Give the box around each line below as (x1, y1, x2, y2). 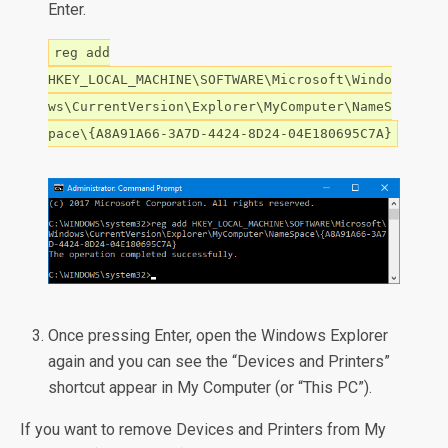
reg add (54, 44, 111, 60)
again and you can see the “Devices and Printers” (48, 351, 391, 371)
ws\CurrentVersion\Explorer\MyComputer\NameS (48, 98, 393, 114)
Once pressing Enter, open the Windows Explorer (48, 325, 389, 345)
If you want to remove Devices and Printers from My (20, 419, 386, 439)
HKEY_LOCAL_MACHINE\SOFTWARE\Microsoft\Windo (48, 71, 393, 87)
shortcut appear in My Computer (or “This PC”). (48, 377, 373, 397)
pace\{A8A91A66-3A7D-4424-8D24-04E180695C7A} (48, 125, 393, 141)
